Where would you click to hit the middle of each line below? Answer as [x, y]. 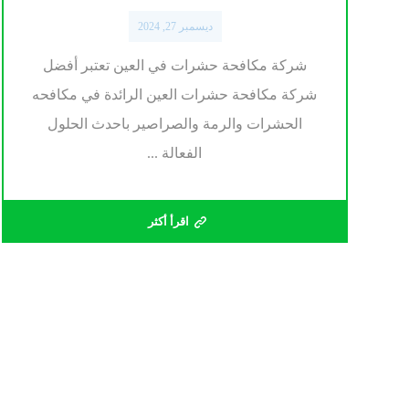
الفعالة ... [175, 153]
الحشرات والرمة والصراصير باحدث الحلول [174, 124]
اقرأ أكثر [168, 222]
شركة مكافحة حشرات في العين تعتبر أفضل [174, 66]
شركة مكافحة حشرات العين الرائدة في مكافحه [175, 95]
